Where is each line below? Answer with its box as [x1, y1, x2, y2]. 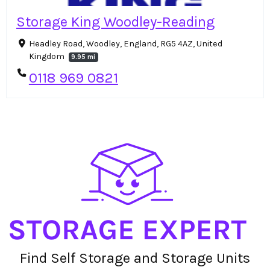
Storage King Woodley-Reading [16, 13, 215, 31]
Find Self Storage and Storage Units [20, 249, 250, 266]
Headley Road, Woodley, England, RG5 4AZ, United [28, 39, 222, 49]
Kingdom [28, 51, 66, 62]
